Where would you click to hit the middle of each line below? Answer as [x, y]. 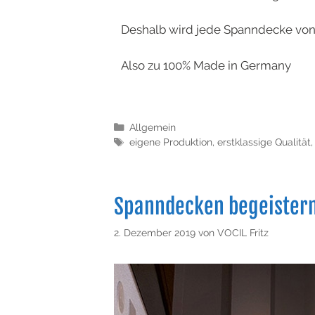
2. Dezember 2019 [155, 232]
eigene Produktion [171, 142]
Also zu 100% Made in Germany [207, 65]
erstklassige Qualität [264, 142]
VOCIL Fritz [243, 232]
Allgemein [152, 127]
